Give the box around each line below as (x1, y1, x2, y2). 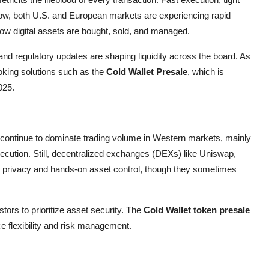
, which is (187, 67, 224, 77)
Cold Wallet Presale (106, 67, 187, 77)
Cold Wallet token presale (144, 205, 250, 215)
